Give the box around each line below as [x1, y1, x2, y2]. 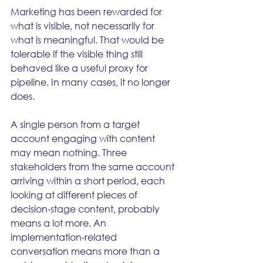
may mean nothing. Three [11, 146, 129, 159]
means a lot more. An [11, 217, 109, 229]
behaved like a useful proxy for [11, 62, 150, 74]
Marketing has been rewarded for [11, 5, 164, 18]
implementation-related [11, 231, 119, 243]
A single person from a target [11, 118, 142, 130]
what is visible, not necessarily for [11, 19, 157, 32]
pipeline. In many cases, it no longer [11, 76, 173, 88]
